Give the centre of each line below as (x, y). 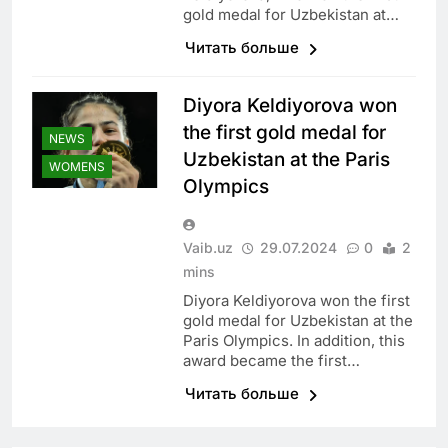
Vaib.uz (207, 248)
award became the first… (271, 361)
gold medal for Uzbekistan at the (297, 321)
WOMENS (77, 167)
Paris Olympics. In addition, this (293, 341)
